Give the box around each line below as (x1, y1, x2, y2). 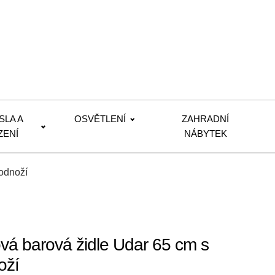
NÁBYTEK (184, 128, 227, 139)
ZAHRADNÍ (182, 114, 230, 124)
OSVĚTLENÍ (74, 114, 126, 124)
